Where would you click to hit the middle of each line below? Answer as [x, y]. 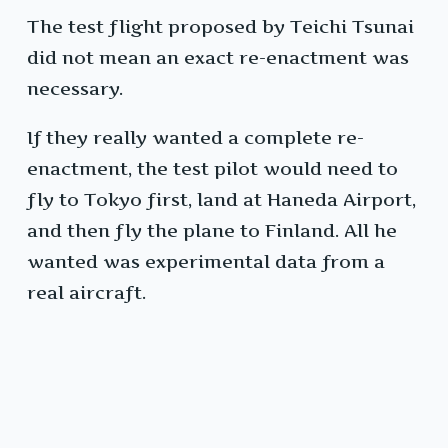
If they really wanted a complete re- [195, 138]
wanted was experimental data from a [206, 262]
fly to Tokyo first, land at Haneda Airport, [221, 200]
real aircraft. [86, 293]
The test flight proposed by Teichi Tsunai [220, 27]
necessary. [75, 89]
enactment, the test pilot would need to [212, 169]
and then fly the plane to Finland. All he [212, 231]
